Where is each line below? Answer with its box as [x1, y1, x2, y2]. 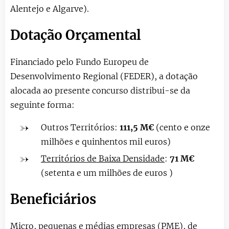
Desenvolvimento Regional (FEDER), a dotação [10, 71, 198, 81]
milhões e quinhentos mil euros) [41, 136, 171, 147]
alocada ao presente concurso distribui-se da [10, 85, 190, 96]
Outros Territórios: [41, 122, 120, 132]
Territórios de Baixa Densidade [41, 153, 165, 164]
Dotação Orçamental [10, 27, 141, 43]
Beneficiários [10, 191, 96, 208]
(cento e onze [154, 122, 210, 132]
